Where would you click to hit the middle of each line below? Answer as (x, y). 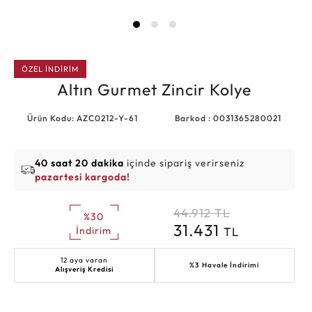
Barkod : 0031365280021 (228, 118)
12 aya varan (84, 260)
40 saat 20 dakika (79, 163)
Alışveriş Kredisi (84, 269)
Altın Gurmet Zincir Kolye (154, 89)
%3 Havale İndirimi (225, 265)
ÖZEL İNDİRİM (50, 69)
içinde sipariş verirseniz (184, 163)
